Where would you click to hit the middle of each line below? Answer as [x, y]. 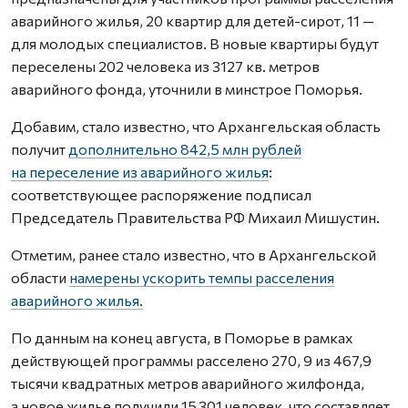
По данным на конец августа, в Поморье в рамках [182, 337]
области [40, 277]
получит [40, 149]
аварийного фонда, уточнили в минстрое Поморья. [187, 89]
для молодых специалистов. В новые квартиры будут [195, 43]
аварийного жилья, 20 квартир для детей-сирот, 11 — [193, 20]
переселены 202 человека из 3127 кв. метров [165, 66]
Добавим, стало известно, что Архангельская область [196, 126]
